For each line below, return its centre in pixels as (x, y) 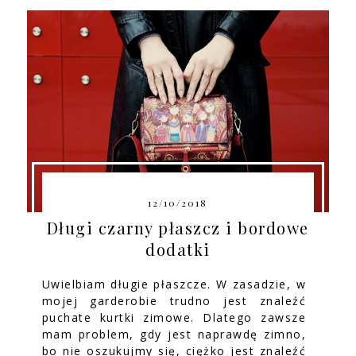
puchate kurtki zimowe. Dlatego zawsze (174, 318)
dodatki (178, 250)
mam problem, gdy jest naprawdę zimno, (174, 335)
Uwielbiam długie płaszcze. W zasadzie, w (174, 284)
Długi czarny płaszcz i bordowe (178, 228)
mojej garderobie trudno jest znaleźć (174, 301)
